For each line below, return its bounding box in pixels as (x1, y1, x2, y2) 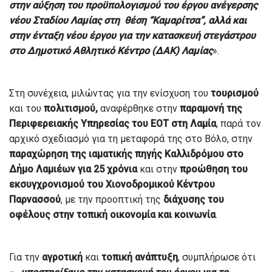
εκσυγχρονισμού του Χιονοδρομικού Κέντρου (9, 178, 215, 190)
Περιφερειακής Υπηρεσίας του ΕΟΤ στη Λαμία (9, 117, 216, 129)
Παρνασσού (9, 193, 61, 205)
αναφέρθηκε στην (98, 102, 180, 114)
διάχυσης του (163, 193, 224, 205)
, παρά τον (216, 117, 261, 129)
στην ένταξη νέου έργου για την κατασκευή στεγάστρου (9, 29, 256, 41)
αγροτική (42, 251, 83, 263)
